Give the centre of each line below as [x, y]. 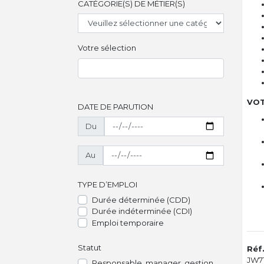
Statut [90, 247]
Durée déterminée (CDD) [141, 199]
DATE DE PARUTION [115, 106]
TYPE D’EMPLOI [108, 184]
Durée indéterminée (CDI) [142, 211]
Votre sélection [107, 48]
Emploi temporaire [128, 222]
